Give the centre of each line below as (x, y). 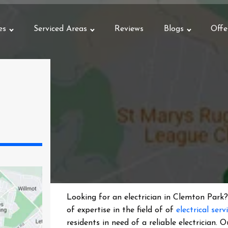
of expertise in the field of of (122, 210)
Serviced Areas (60, 29)
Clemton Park (199, 197)
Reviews (129, 29)
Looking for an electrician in (120, 197)
